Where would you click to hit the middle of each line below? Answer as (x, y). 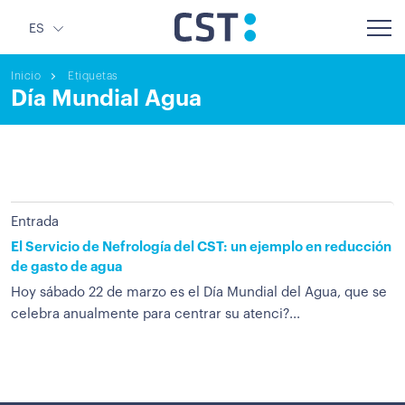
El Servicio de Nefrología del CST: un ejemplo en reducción (201, 247)
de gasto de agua (66, 267)
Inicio (26, 76)
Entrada (35, 222)
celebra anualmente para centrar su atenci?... (155, 314)
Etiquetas (93, 76)
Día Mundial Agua (106, 98)
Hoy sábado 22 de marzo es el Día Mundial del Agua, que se (199, 292)
